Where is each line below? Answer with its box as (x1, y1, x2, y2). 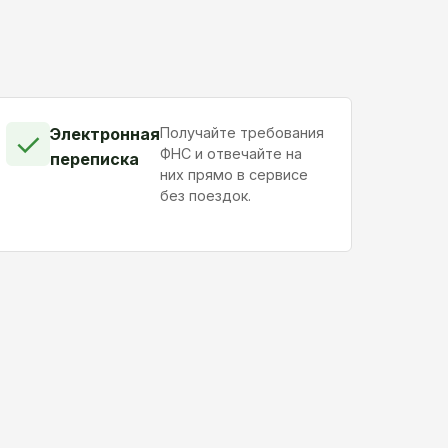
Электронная (50, 124, 161, 145)
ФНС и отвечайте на (160, 145, 303, 163)
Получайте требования (160, 124, 325, 142)
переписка (50, 149, 140, 170)
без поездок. (160, 187, 252, 205)
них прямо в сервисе (160, 166, 309, 184)
